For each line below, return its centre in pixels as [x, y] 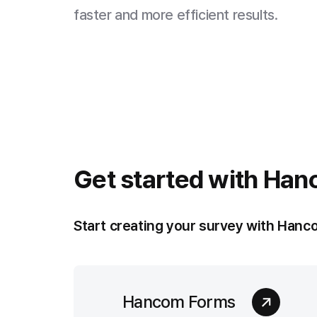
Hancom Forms [179, 302]
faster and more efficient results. [176, 15]
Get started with [166, 179]
